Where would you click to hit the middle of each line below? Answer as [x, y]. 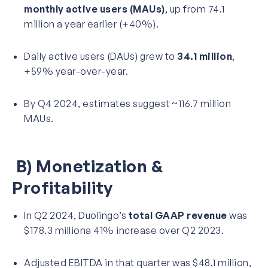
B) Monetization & [88, 166]
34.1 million [205, 56]
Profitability [63, 187]
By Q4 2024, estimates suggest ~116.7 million [127, 103]
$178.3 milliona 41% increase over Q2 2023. [124, 230]
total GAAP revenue [178, 215]
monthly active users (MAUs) [95, 9]
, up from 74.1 [195, 9]
